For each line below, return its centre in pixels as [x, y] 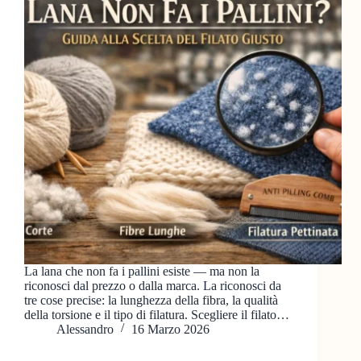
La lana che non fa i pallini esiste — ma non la [142, 272]
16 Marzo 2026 [170, 330]
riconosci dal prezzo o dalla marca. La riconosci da [153, 286]
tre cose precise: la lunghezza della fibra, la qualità [151, 301]
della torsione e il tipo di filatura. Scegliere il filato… [157, 315]
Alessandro [85, 330]
